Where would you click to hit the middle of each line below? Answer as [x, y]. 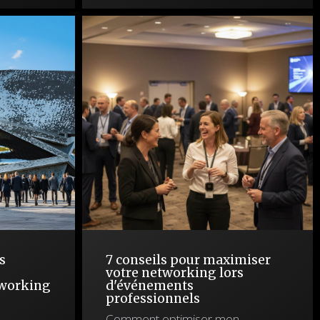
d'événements [149, 286]
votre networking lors [174, 273]
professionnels [152, 299]
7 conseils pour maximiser [188, 260]
